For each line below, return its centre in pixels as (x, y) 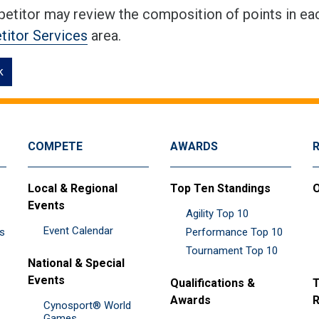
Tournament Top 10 (232, 250)
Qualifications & (213, 283)
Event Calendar (78, 230)
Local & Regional (73, 188)
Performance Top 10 (234, 232)
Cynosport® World (87, 305)
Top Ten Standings (220, 188)
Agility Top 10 (217, 213)
